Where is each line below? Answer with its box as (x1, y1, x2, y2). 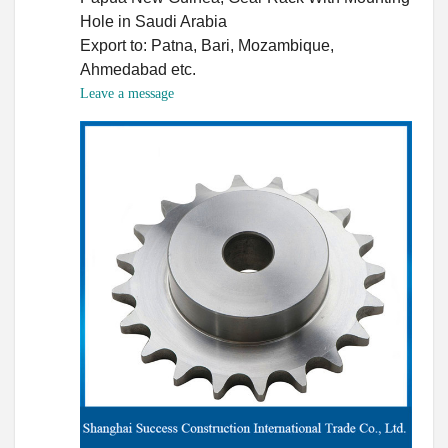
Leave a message (80, 85, 174, 101)
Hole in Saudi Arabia (80, 12, 227, 30)
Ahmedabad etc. (80, 60, 196, 78)
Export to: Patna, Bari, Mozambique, (80, 36, 334, 54)
